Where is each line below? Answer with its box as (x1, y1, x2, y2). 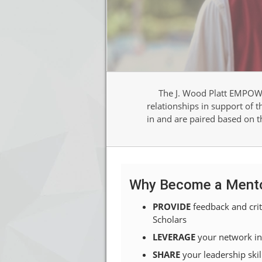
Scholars (153, 213, 187, 225)
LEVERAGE (153, 230, 198, 243)
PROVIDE (153, 200, 191, 212)
